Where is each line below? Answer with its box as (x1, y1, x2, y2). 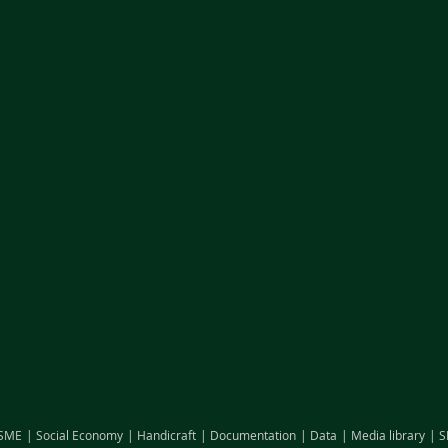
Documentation (209, 426, 296, 443)
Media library (350, 426, 425, 443)
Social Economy (35, 426, 123, 443)
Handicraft (136, 426, 196, 443)
